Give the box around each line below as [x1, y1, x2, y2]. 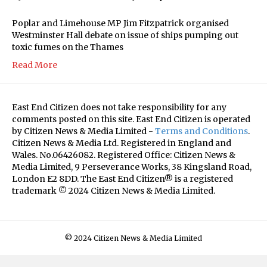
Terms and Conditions [155, 125, 248, 136]
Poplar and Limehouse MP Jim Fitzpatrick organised [12, 17, 229, 29]
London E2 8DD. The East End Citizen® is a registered [12, 173, 233, 184]
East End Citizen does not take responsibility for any [12, 101, 226, 113]
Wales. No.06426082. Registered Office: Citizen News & [12, 149, 235, 160]
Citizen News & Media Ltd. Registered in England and [12, 137, 231, 148]
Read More [12, 59, 57, 70]
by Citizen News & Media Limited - [12, 125, 155, 136]
